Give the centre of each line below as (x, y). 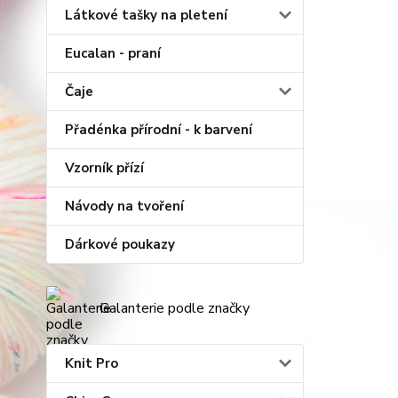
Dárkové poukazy (120, 244)
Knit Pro (92, 363)
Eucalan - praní (113, 53)
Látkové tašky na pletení (146, 15)
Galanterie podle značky (175, 308)
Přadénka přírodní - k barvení (159, 130)
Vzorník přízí (104, 168)
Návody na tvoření (124, 206)
